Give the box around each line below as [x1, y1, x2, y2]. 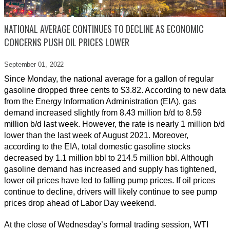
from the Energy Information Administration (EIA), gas [4, 97, 196, 106]
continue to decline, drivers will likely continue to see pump [4, 187, 217, 197]
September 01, [4, 61, 47, 69]
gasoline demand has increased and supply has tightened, [4, 165, 216, 174]
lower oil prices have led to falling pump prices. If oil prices [4, 176, 215, 185]
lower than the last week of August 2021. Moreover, [4, 131, 188, 140]
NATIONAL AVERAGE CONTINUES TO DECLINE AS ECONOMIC [4, 22, 204, 36]
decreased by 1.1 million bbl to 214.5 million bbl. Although [4, 154, 214, 163]
